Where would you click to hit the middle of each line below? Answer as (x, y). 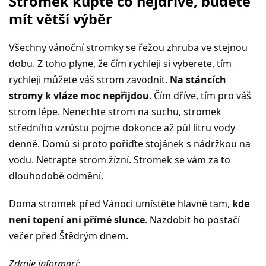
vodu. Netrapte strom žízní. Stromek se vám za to (120, 160)
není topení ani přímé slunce (77, 220)
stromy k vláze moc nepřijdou (79, 96)
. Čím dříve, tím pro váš (200, 96)
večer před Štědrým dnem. (69, 236)
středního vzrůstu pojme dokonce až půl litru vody (122, 128)
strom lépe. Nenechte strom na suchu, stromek (115, 112)
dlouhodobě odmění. (56, 176)
